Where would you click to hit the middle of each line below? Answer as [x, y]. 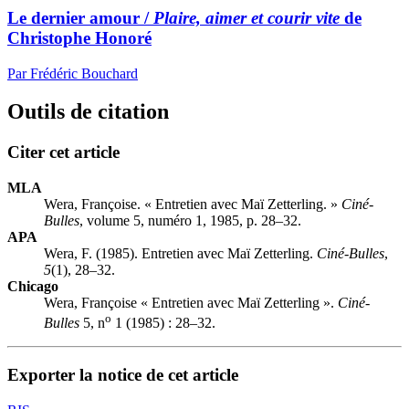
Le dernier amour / [80, 17]
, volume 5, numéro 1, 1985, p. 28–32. [190, 221]
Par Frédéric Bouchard [73, 73]
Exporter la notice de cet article [123, 375]
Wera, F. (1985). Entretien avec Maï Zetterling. [180, 254]
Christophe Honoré [79, 37]
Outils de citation [88, 112]
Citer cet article [63, 152]
